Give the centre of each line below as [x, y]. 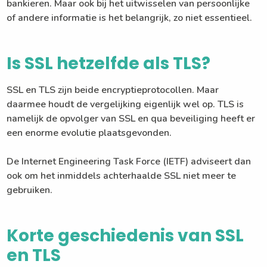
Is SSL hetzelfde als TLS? [109, 64]
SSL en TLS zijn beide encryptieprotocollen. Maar [113, 90]
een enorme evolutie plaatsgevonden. [89, 133]
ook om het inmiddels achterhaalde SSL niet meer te [122, 176]
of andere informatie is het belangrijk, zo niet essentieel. [130, 18]
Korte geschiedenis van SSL [125, 236]
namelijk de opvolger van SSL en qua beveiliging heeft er [131, 119]
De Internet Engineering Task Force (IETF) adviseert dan [129, 162]
